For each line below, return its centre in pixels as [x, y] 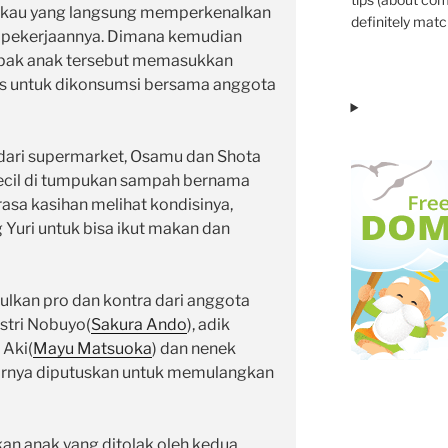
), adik [208, 325]
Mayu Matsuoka [92, 349]
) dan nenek [194, 349]
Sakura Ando [139, 325]
